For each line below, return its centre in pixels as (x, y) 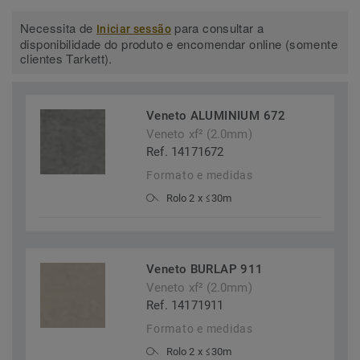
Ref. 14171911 (185, 306)
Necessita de (58, 28)
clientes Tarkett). (66, 59)
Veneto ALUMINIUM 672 (216, 116)
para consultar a (217, 28)
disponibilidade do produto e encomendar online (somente (179, 44)
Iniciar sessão (133, 29)
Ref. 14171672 (185, 152)
